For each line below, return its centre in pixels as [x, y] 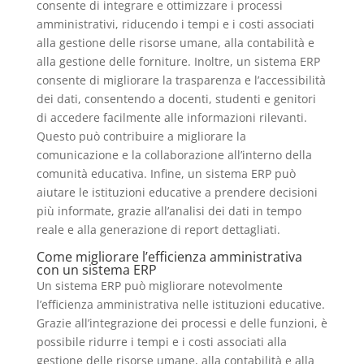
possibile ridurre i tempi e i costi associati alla [161, 342]
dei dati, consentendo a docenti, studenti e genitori [176, 99]
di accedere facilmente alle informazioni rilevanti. [171, 118]
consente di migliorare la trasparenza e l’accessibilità [181, 80]
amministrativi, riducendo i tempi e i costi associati [175, 24]
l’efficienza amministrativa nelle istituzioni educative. [180, 305]
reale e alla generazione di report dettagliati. [158, 230]
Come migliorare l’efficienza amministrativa [169, 257]
